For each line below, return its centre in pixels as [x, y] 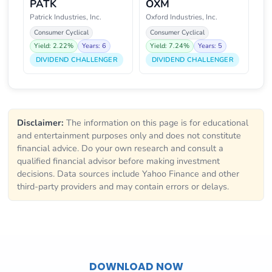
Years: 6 [94, 46]
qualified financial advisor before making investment [118, 161]
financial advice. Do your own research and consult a [120, 148]
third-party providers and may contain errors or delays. [123, 186]
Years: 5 [210, 46]
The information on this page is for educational [156, 122]
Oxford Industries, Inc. [182, 17]
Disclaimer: [40, 122]
